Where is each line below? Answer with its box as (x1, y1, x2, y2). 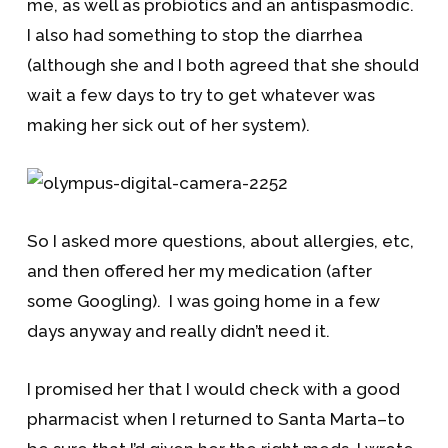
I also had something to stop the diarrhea (26, 25, 363, 45)
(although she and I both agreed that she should (26, 55, 419, 75)
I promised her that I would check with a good (26, 379, 400, 399)
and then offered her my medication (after (26, 261, 372, 281)
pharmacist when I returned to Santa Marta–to (26, 409, 405, 429)
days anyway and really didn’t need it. (26, 321, 330, 341)
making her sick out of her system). (26, 115, 310, 135)
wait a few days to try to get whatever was (26, 85, 375, 105)
